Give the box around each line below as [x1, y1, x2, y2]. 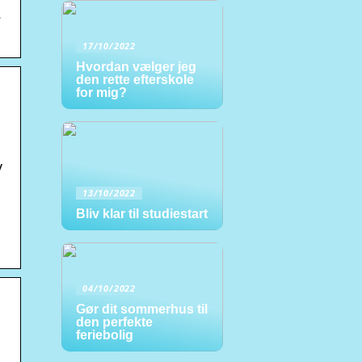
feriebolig [76, 328, 133, 342]
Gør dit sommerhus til [76, 302, 208, 316]
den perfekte [76, 315, 153, 329]
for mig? [76, 86, 127, 99]
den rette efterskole [76, 73, 194, 86]
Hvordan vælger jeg [76, 60, 196, 74]
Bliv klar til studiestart [76, 207, 208, 221]
